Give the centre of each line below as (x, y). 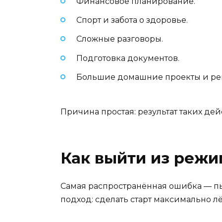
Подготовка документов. (128, 58)
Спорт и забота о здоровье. (132, 20)
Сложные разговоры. (120, 39)
